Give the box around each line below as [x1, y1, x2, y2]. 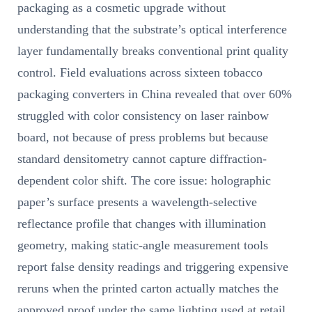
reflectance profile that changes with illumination [17, 217, 266, 231]
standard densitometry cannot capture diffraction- [17, 152, 267, 166]
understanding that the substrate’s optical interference [17, 22, 287, 37]
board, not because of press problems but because [17, 130, 268, 145]
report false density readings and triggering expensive [17, 260, 288, 274]
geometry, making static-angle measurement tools [17, 238, 268, 253]
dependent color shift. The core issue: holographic [17, 173, 271, 188]
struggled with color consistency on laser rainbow [17, 109, 269, 123]
